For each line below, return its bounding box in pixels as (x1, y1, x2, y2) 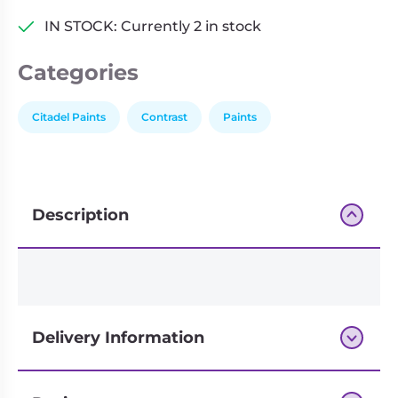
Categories (18, 60, 139, 85)
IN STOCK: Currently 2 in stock (44, 18, 261, 35)
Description (32, 205, 129, 225)
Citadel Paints (32, 110, 106, 123)
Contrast (141, 110, 187, 123)
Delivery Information (32, 328, 204, 347)
